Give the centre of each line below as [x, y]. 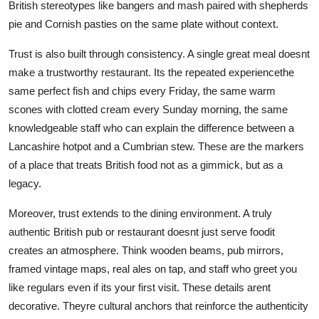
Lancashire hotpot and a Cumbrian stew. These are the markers [156, 146]
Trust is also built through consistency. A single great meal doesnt [159, 53]
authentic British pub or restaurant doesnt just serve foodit [142, 231]
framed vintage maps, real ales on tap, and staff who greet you [153, 268]
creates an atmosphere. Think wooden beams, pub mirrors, [146, 250]
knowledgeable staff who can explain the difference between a [151, 127]
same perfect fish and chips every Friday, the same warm [142, 90]
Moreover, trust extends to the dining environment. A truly [140, 213]
